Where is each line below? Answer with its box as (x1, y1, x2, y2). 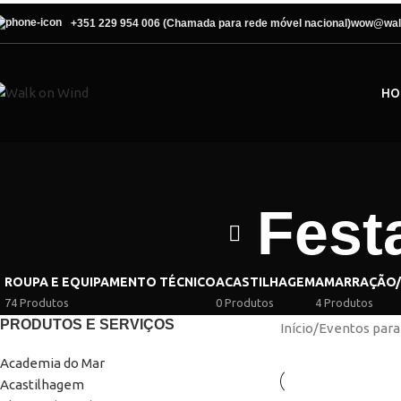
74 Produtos (4, 296, 69, 310)
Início (279, 320, 313, 336)
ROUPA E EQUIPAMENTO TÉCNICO (4, 275, 216, 290)
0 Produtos (215, 296, 274, 310)
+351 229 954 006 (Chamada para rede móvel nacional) (71, 17, 351, 30)
